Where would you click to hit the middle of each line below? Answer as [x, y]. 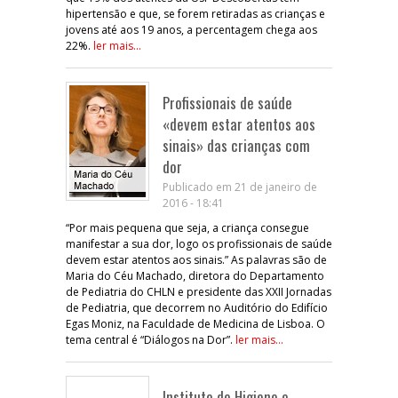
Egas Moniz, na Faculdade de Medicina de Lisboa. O [195, 323]
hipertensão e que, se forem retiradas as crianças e [195, 13]
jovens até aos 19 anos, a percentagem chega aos [191, 29]
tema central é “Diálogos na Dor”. [151, 339]
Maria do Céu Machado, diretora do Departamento [195, 275]
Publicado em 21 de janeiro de [240, 187]
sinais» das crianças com [236, 145]
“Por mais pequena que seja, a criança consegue [187, 227]
